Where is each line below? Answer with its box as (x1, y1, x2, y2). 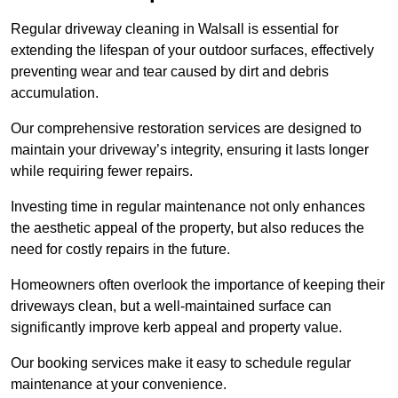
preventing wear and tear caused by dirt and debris (11, 64, 329, 80)
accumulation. (11, 85, 99, 101)
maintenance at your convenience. (11, 377, 227, 393)
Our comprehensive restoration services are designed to (11, 121, 362, 137)
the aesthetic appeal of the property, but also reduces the (11, 220, 364, 236)
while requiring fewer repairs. (11, 163, 193, 179)
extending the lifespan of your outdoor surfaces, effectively (11, 43, 374, 59)
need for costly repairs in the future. (11, 242, 230, 258)
